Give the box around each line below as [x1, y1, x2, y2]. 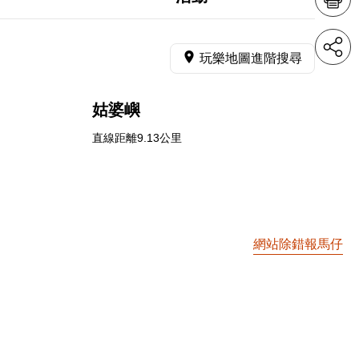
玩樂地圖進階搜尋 [200, 51, 302, 65]
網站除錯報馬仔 [253, 237, 343, 251]
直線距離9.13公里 [91, 131, 182, 144]
